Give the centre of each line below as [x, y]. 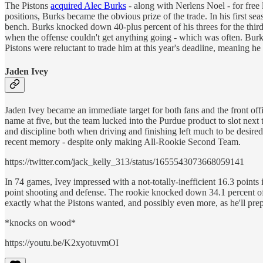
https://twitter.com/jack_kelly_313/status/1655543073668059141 [124, 162]
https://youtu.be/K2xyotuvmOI [62, 243]
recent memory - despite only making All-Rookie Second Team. [123, 142]
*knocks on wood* [40, 223]
